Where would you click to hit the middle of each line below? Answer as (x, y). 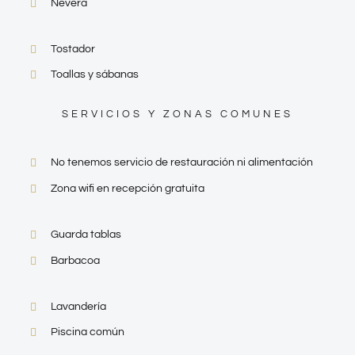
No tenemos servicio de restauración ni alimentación (181, 163)
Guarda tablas (86, 234)
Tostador (73, 49)
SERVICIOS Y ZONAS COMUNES (177, 115)
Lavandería (78, 306)
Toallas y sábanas (94, 75)
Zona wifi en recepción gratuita (127, 189)
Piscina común (87, 332)
